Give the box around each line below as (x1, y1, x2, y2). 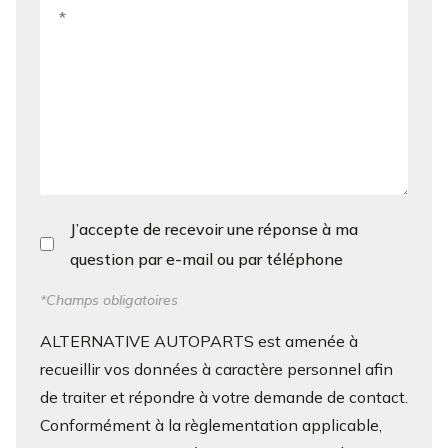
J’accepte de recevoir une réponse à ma (70, 219, 359, 239)
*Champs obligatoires (40, 291, 178, 309)
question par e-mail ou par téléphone (70, 249, 344, 269)
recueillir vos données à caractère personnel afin (40, 359, 393, 379)
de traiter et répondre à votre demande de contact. (40, 387, 408, 407)
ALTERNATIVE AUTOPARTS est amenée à (40, 331, 358, 351)
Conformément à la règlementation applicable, (40, 415, 382, 435)
